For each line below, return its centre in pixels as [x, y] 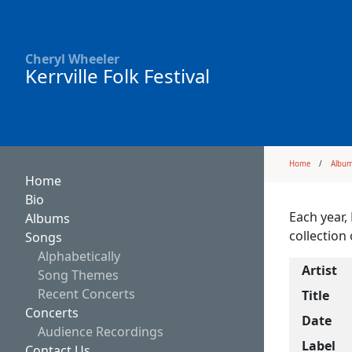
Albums [48, 219]
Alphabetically [79, 257]
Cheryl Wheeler [72, 59]
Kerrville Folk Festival [117, 76]
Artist [319, 271]
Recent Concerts [86, 294]
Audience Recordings [101, 332]
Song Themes [78, 275]
